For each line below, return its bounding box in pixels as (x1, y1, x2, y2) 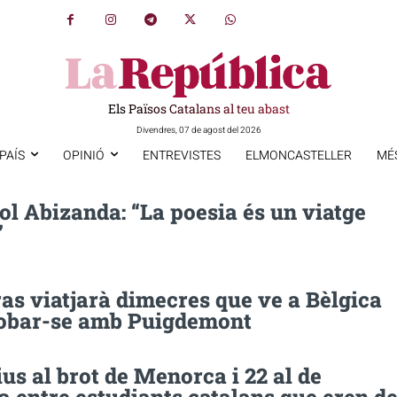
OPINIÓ (62, 145, 105, 165)
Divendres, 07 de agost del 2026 (136, 123, 261, 136)
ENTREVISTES (142, 145, 221, 165)
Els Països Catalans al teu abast (107, 99, 290, 117)
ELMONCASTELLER (245, 145, 352, 165)
